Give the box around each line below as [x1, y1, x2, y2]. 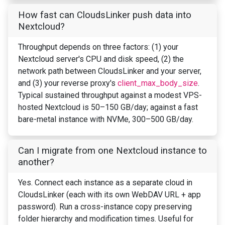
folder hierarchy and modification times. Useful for [18, 214, 193, 224]
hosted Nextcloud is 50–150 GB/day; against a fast [18, 102, 198, 113]
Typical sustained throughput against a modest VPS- [18, 90, 202, 100]
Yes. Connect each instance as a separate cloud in [18, 178, 192, 188]
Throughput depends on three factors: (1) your [18, 42, 178, 52]
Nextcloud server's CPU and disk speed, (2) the [18, 54, 184, 64]
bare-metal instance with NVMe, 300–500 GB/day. [18, 115, 193, 125]
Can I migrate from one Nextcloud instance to [18, 145, 207, 156]
